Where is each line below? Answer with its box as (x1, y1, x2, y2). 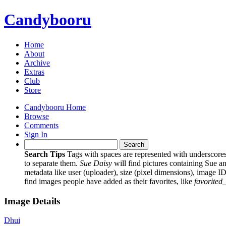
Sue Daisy (80, 158, 112, 167)
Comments (24, 121, 59, 130)
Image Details (4, 195, 60, 206)
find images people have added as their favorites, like (24, 177, 194, 186)
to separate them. (24, 158, 80, 167)
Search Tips (24, 149, 65, 158)
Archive (24, 58, 50, 67)
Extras (24, 67, 44, 76)
